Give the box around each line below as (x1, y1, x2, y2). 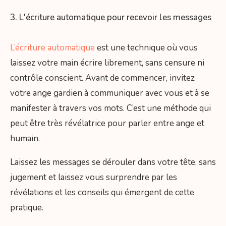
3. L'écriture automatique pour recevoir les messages (10, 12, 211, 24)
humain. (10, 133, 40, 145)
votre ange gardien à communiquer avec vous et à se (10, 87, 209, 99)
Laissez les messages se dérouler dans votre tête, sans (10, 156, 216, 168)
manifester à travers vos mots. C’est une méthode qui (10, 102, 211, 115)
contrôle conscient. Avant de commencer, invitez (10, 72, 195, 84)
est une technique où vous (95, 42, 198, 54)
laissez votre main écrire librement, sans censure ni (10, 57, 204, 69)
